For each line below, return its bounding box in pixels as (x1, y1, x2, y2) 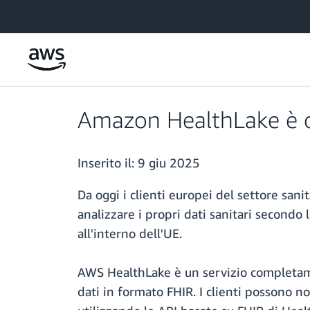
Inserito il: (77, 155, 138, 171)
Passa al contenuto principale (6, 8, 131, 19)
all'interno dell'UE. (77, 226, 182, 241)
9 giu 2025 (138, 155, 200, 171)
